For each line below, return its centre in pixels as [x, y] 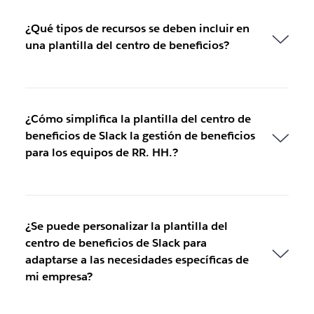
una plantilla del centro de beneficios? [127, 45]
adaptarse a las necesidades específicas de [137, 259]
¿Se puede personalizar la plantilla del [126, 226]
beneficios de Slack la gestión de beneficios [140, 135]
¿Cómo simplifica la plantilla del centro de [138, 118]
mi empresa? [59, 276]
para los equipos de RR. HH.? [101, 152]
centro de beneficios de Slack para [116, 243]
